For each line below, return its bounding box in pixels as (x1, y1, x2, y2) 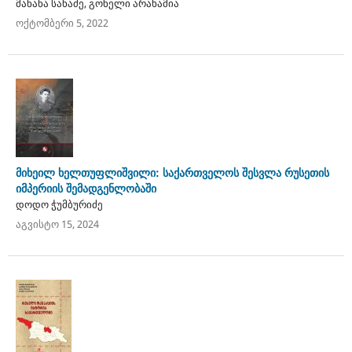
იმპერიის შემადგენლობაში (15, 180, 156, 196)
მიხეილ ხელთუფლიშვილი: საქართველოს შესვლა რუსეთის (15, 164, 329, 180)
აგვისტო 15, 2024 (15, 216, 99, 231)
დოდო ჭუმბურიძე (15, 196, 103, 211)
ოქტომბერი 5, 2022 (15, 15, 108, 30)
